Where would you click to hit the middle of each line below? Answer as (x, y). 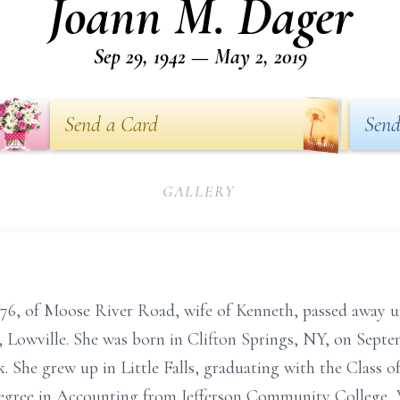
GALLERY (199, 191)
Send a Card (111, 125)
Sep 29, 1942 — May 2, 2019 (200, 57)
